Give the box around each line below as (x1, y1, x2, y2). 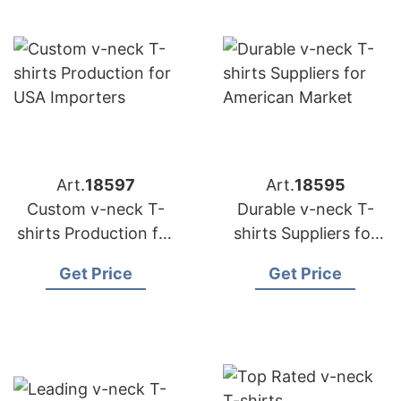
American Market (240, 248, 371, 267)
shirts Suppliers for (234, 224, 377, 243)
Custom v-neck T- (27, 200, 165, 218)
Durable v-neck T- (236, 200, 374, 218)
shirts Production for (17, 224, 175, 243)
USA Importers (39, 248, 152, 267)
